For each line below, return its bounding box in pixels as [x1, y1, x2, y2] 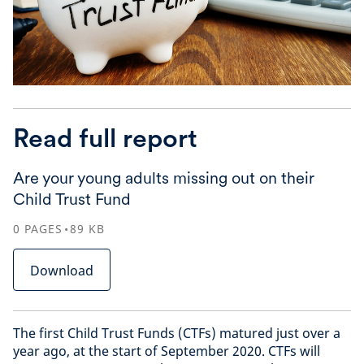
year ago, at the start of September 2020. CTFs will [13, 342, 320, 361]
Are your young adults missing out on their [13, 168, 314, 188]
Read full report [13, 122, 197, 154]
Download [30, 262, 93, 280]
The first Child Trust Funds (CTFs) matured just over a [13, 324, 340, 343]
